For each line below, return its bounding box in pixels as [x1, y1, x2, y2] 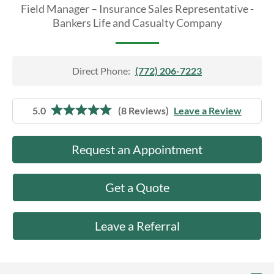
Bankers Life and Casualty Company [52, 16, 222, 29]
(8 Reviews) [118, 105, 169, 116]
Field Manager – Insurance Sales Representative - [20, 2, 254, 15]
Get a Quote [105, 180, 169, 194]
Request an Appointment [72, 142, 202, 157]
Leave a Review [174, 105, 242, 116]
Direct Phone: [72, 65, 130, 76]
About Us [10, 2, 50, 13]
